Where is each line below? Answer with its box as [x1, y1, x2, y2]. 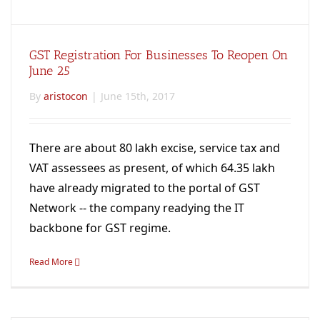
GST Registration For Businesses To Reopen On [29, 46, 288, 63]
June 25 [29, 62, 70, 79]
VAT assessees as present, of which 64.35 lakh [29, 159, 275, 176]
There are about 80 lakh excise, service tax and [29, 139, 280, 156]
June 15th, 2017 [101, 89, 175, 103]
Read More [29, 255, 73, 268]
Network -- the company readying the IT [29, 199, 244, 216]
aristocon [44, 89, 88, 103]
